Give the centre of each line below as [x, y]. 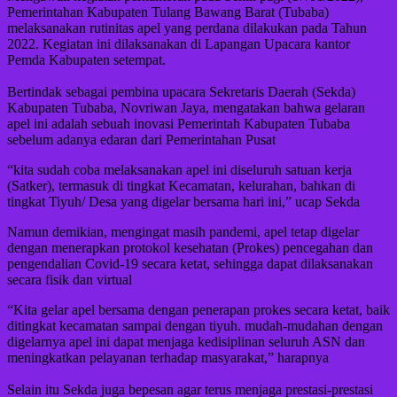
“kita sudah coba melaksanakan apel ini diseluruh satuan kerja [179, 170]
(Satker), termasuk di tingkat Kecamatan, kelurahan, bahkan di [181, 186]
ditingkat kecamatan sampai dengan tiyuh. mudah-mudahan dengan [195, 326]
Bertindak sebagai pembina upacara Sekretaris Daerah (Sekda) [181, 92]
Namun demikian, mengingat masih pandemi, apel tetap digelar [183, 232]
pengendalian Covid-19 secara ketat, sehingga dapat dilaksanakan [190, 264]
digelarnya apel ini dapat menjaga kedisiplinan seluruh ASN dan [186, 342]
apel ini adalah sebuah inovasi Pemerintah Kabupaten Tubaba [179, 124]
